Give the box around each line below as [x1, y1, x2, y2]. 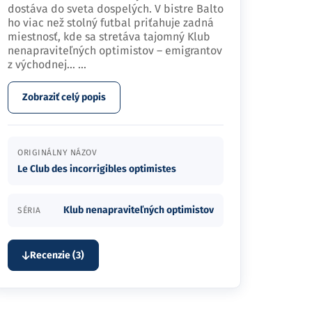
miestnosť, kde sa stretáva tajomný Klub [8, 30, 210, 43]
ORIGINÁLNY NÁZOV [17, 148, 97, 157]
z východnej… [8, 58, 78, 71]
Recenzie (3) [30, 249, 84, 261]
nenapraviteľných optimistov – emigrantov [8, 44, 222, 57]
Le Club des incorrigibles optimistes [17, 163, 176, 175]
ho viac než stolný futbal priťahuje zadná [8, 16, 214, 29]
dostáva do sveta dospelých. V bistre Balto [8, 2, 224, 15]
